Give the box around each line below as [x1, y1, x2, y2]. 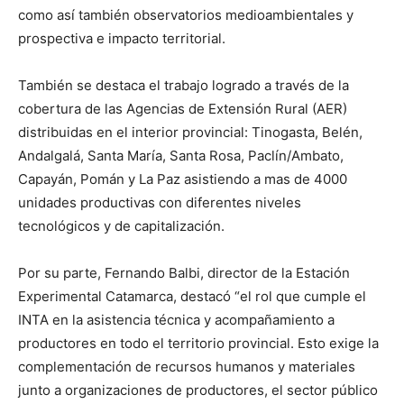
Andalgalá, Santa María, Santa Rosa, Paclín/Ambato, [18, 146, 344, 164]
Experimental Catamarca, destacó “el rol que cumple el [18, 287, 366, 305]
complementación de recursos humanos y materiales [18, 357, 355, 375]
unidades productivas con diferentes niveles [18, 193, 301, 211]
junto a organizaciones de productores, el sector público [18, 381, 378, 399]
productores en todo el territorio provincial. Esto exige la [18, 334, 379, 352]
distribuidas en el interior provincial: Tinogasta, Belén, [18, 123, 363, 141]
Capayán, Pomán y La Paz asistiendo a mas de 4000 [18, 170, 347, 188]
